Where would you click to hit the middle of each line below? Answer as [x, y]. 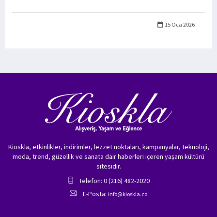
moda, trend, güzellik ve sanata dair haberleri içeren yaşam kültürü [108, 157]
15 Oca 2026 [179, 25]
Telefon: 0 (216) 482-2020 [114, 181]
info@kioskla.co [128, 194]
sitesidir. [108, 166]
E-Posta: [95, 194]
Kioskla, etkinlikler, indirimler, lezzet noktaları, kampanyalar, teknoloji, [108, 147]
